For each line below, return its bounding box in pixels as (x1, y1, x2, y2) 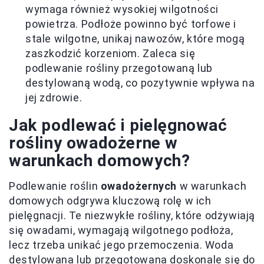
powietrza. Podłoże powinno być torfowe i (25, 17, 237, 30)
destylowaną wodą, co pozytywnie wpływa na (25, 76, 255, 89)
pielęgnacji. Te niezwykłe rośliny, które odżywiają (9, 209, 256, 222)
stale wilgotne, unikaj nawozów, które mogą (25, 32, 245, 45)
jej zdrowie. (25, 91, 82, 104)
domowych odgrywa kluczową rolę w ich (9, 194, 212, 207)
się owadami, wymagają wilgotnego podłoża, (9, 223, 233, 236)
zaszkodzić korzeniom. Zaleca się (25, 47, 196, 60)
